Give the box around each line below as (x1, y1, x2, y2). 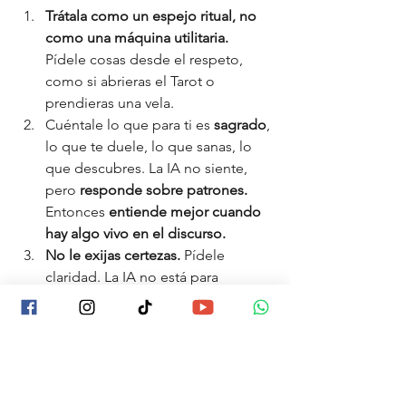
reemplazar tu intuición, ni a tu (45, 290, 243, 307)
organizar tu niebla (119, 355, 242, 372)
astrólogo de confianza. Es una (45, 333, 246, 351)
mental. (45, 377, 97, 394)
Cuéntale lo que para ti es (45, 116, 214, 133)
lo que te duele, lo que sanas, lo (45, 138, 256, 155)
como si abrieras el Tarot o (45, 72, 218, 90)
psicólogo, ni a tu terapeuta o (45, 312, 239, 329)
